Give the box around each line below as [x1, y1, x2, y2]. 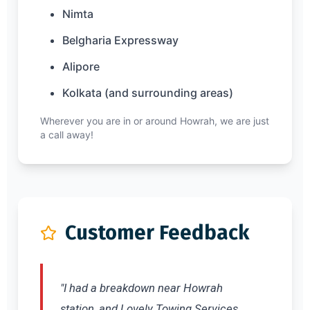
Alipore [62, 59, 100, 73]
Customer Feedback [65, 220, 249, 245]
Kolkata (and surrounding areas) [62, 85, 233, 100]
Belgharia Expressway [62, 33, 179, 47]
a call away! [40, 128, 93, 140]
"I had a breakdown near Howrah [60, 280, 223, 295]
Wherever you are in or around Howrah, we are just [40, 114, 269, 127]
